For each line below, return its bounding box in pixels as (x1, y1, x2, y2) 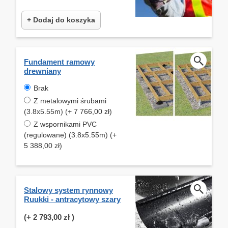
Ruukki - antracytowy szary (24, 194, 121, 204)
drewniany (24, 66, 61, 75)
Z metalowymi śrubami (34, 96, 106, 105)
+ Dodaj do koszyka (27, 15, 95, 24)
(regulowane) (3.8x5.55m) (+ (24, 130, 117, 139)
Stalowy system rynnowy (24, 185, 113, 194)
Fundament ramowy (24, 57, 95, 66)
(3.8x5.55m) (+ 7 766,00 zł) (24, 107, 112, 116)
